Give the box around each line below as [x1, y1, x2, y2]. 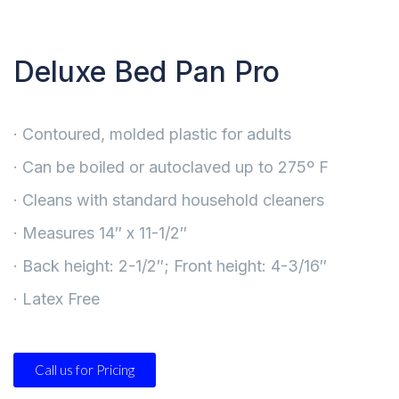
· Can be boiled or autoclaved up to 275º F [13, 158, 329, 176]
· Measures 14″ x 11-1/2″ [13, 224, 187, 242]
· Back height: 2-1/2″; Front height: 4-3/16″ [13, 256, 327, 275]
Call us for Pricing [35, 362, 134, 378]
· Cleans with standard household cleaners [13, 191, 324, 209]
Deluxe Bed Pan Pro [13, 54, 280, 89]
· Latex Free [13, 289, 100, 308]
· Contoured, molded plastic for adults [13, 125, 291, 143]
